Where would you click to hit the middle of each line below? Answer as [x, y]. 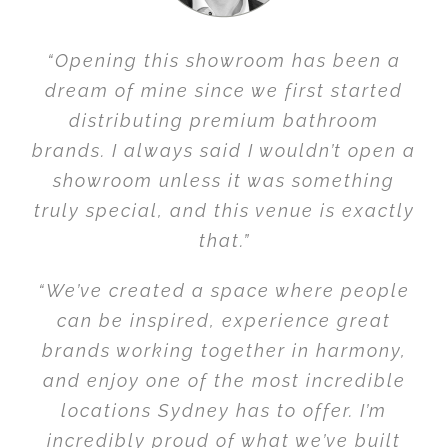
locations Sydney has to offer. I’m [224, 410]
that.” [224, 240]
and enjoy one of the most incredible [224, 380]
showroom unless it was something [224, 180]
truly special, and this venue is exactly [224, 210]
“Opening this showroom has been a [224, 60]
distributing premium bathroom [224, 120]
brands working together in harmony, [224, 350]
